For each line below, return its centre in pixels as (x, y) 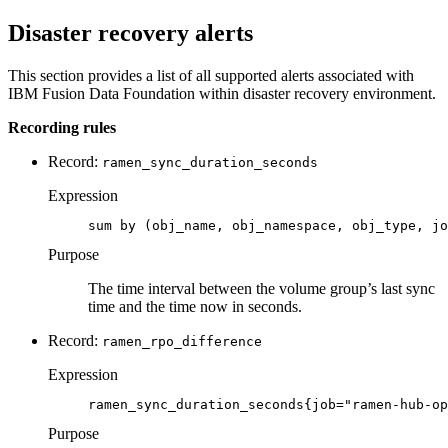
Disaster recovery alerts (130, 32)
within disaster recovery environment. (315, 93)
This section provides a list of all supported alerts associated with (211, 75)
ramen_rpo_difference (182, 341)
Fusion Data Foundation (116, 93)
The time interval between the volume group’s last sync (261, 288)
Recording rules (62, 127)
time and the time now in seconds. (195, 306)
